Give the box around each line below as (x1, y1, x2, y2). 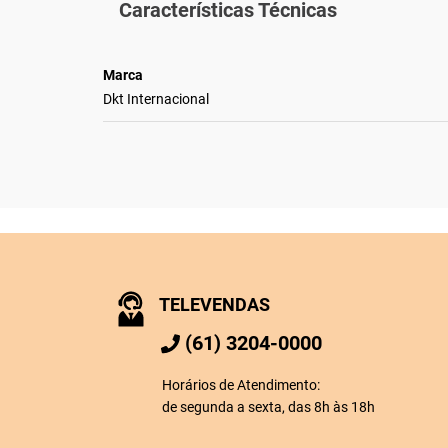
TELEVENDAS (158, 293, 270, 315)
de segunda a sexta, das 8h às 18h (161, 398, 375, 415)
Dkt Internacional (102, 90, 209, 107)
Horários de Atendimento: (161, 376, 320, 393)
